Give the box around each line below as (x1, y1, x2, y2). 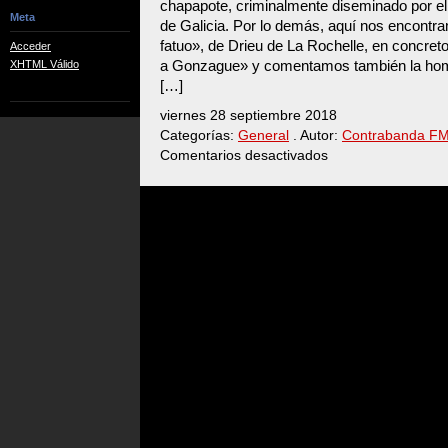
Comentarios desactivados (160, 148, 328, 163)
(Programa (327, 292, 379, 304)
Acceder (10, 40, 51, 52)
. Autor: (289, 128, 342, 143)
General (238, 128, 289, 143)
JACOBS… (327, 274, 382, 286)
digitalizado (327, 328, 380, 340)
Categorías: (160, 128, 238, 143)
